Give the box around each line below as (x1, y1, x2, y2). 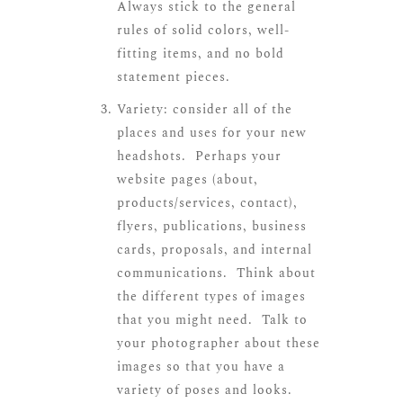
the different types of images (117, 287, 306, 307)
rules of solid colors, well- (117, 21, 290, 40)
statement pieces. (117, 67, 230, 87)
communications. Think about (117, 264, 316, 283)
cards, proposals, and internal (117, 240, 312, 260)
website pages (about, (117, 170, 258, 190)
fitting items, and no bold (117, 44, 284, 64)
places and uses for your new (117, 123, 307, 143)
